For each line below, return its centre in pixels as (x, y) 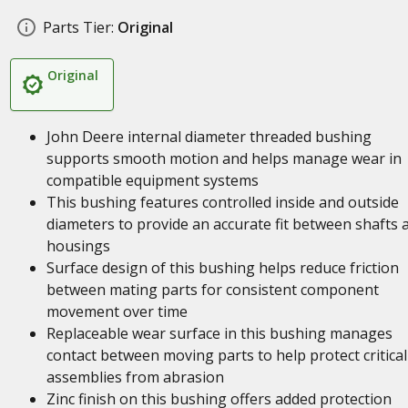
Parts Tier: (78, 27)
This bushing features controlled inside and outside (222, 202)
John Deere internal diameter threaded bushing (209, 137)
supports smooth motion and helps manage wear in (224, 158)
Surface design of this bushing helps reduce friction (222, 268)
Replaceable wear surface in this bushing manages (219, 333)
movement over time (117, 311)
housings (78, 246)
